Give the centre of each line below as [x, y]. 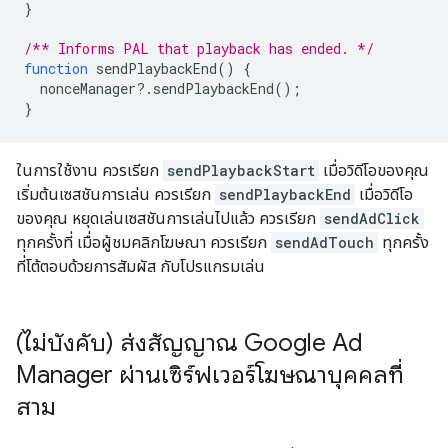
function [56, 68]
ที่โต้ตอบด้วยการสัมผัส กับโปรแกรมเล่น [140, 266]
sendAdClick [372, 218]
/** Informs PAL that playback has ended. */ [199, 48]
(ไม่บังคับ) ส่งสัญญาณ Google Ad [189, 343]
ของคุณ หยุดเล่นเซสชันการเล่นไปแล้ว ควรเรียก [168, 218]
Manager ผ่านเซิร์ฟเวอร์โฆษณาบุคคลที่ [210, 375]
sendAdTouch [324, 242]
